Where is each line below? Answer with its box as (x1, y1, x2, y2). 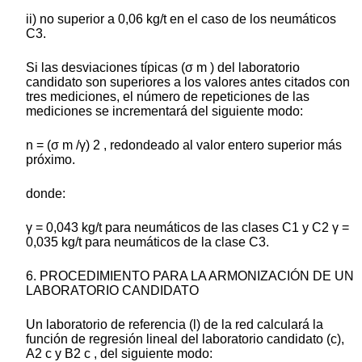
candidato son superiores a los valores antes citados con (26, 75, 350, 90)
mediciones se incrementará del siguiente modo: (26, 104, 303, 119)
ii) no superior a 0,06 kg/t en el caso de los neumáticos (26, 12, 336, 27)
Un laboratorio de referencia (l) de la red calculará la (26, 318, 323, 332)
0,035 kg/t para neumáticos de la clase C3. (26, 235, 269, 250)
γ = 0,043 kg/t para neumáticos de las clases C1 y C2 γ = (26, 221, 349, 235)
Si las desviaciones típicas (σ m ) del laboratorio (26, 61, 300, 75)
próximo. (26, 153, 75, 167)
